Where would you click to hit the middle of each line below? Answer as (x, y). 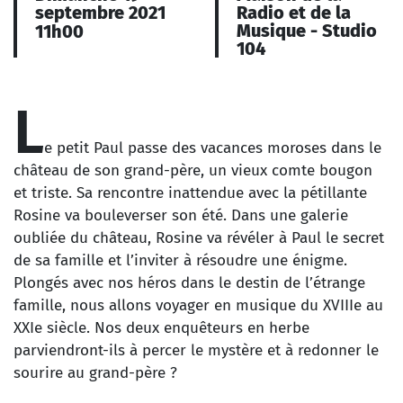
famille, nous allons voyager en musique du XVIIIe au (198, 305)
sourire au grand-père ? (95, 373)
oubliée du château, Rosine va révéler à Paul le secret (199, 238)
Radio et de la (294, 13)
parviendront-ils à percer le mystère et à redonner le (196, 350)
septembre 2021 (100, 13)
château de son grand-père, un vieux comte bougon (193, 170)
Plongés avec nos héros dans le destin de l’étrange (189, 283)
